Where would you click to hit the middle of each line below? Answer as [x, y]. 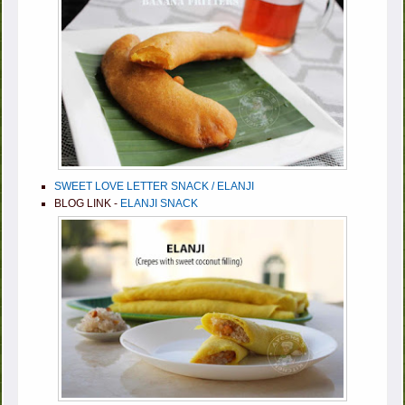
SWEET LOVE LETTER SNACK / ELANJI [155, 186]
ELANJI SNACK [160, 203]
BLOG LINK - [88, 203]
